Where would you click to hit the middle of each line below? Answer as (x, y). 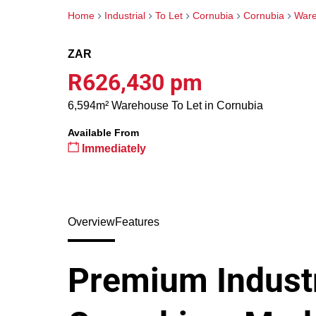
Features (137, 222)
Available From (103, 133)
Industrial (125, 16)
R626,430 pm (135, 83)
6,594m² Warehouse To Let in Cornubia (165, 105)
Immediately (113, 148)
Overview (91, 222)
